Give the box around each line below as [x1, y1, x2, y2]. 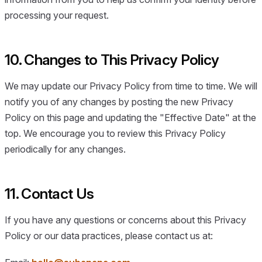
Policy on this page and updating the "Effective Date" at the [5, 111, 256, 123]
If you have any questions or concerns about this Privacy [5, 214, 246, 226]
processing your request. [5, 9, 109, 21]
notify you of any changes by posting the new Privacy [5, 95, 233, 108]
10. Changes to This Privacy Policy [5, 50, 219, 68]
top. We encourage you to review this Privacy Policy [5, 127, 226, 139]
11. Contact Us [5, 184, 94, 202]
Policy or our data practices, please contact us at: [5, 230, 213, 242]
